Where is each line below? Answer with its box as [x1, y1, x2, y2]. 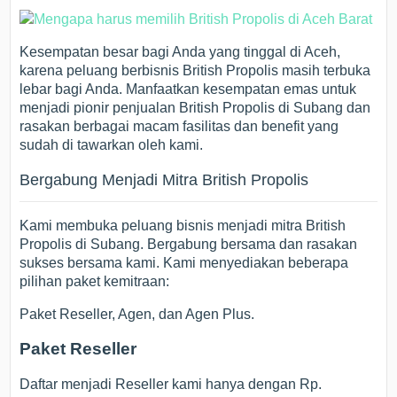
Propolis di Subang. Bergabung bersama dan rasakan [19, 236, 358, 252]
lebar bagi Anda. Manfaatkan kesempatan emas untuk [19, 81, 357, 97]
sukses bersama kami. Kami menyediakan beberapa [19, 254, 349, 270]
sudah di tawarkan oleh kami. [19, 136, 204, 152]
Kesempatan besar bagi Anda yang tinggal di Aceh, [19, 43, 341, 59]
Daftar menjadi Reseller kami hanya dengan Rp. [19, 377, 323, 393]
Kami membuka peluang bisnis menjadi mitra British [19, 217, 346, 233]
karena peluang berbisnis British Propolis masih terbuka [19, 62, 371, 78]
